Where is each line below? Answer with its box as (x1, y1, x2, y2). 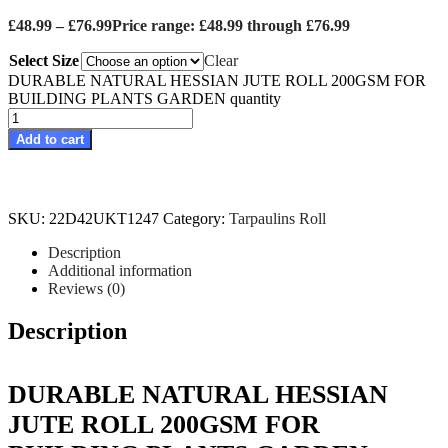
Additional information (48, 262, 192, 280)
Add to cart (16, 132, 84, 148)
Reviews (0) (48, 280, 125, 298)
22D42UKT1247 (49, 210, 159, 228)
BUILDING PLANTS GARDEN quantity (8, 90, 281, 108)
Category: (163, 210, 229, 228)
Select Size (9, 52, 79, 70)
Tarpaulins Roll (229, 210, 326, 228)
